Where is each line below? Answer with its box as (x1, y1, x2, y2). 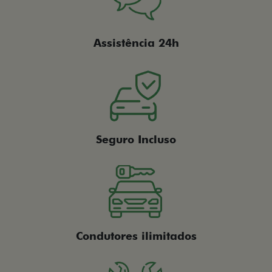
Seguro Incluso (96, 133, 176, 146)
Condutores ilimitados (75, 229, 197, 243)
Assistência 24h (93, 36, 179, 50)
